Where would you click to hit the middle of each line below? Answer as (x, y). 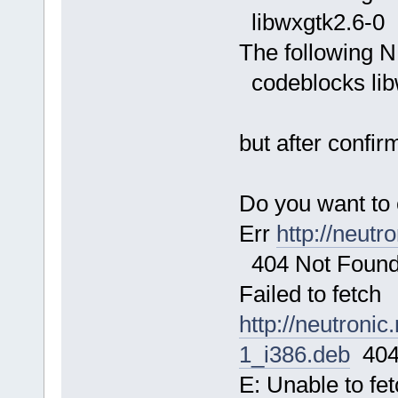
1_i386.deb (294, 354)
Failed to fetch (310, 294)
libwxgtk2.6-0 (311, 22)
